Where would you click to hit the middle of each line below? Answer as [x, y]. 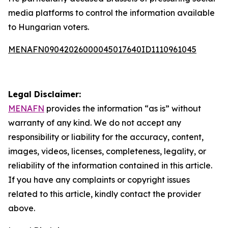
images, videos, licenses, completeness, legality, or [107, 151]
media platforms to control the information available [111, 13]
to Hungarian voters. [49, 27]
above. [22, 208]
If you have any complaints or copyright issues [99, 180]
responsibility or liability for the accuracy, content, [106, 137]
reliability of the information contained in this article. [110, 165]
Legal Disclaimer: [45, 94]
